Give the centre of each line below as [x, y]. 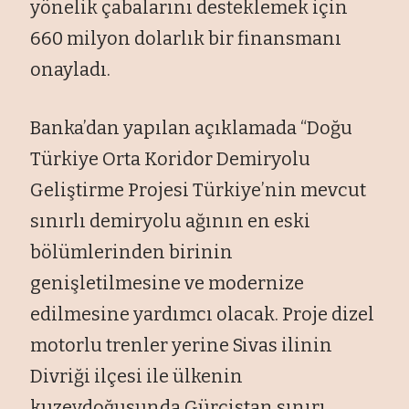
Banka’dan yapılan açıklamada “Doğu [192, 127]
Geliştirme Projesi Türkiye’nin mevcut [199, 189]
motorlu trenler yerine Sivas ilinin [182, 345]
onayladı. [71, 69]
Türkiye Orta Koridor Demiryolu [171, 158]
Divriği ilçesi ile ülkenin [137, 376]
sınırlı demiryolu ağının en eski [171, 220]
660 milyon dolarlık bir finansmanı [186, 38]
